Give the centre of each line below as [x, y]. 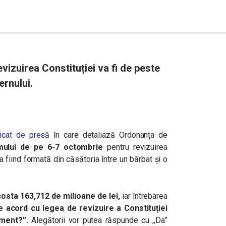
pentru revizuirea [135, 147]
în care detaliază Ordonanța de [108, 135]
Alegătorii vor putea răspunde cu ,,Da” [100, 220]
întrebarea [150, 196]
